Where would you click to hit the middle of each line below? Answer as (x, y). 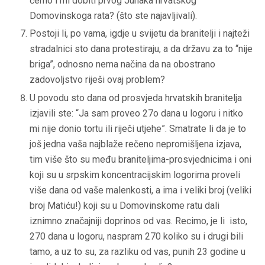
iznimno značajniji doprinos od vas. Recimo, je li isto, (138, 221)
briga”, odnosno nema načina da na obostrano (122, 64)
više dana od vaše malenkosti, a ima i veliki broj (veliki (140, 190)
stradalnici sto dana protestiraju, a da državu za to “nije (141, 49)
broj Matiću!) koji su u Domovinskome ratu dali (125, 205)
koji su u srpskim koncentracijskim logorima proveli (135, 174)
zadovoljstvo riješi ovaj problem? (97, 80)
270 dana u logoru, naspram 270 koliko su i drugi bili (136, 236)
